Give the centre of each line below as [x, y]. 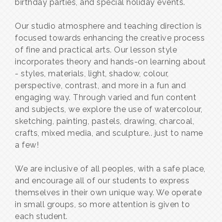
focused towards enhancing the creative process [110, 38]
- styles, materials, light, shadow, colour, [92, 74]
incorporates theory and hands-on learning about [111, 62]
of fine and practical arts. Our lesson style [96, 50]
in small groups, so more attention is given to [102, 205]
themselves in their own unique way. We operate [108, 193]
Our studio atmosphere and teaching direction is [109, 26]
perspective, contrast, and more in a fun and [100, 86]
